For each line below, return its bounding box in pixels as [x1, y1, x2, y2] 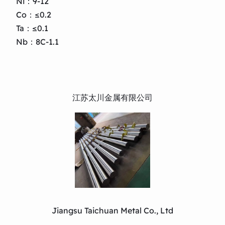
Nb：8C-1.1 [16, 36, 59, 47]
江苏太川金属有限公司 [72, 92, 153, 102]
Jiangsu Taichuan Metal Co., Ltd [52, 205, 173, 215]
